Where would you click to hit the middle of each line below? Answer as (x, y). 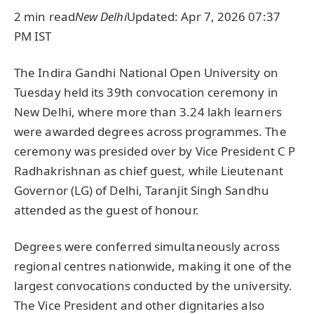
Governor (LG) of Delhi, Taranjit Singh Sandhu (142, 191)
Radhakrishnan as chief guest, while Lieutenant (149, 171)
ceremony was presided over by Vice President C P (155, 151)
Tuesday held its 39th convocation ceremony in (146, 93)
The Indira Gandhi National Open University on (146, 73)
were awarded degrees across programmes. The (150, 132)
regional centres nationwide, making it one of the (153, 266)
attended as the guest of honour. (107, 210)
